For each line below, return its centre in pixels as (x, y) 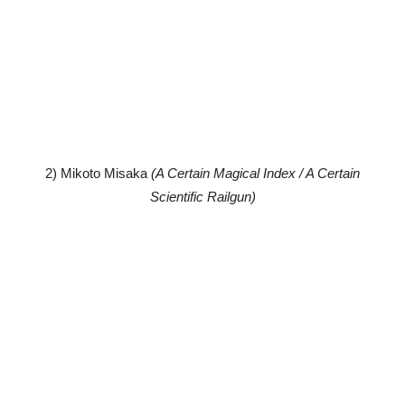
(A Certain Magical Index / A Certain (254, 173)
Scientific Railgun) (202, 196)
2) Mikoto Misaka (96, 173)
